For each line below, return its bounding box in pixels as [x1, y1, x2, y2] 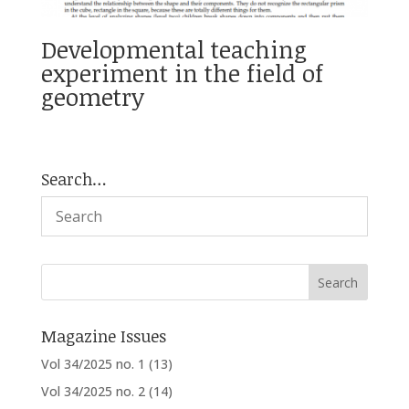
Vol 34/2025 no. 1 [40, 354, 145, 372]
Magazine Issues [40, 324, 166, 347]
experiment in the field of [40, 56, 323, 89]
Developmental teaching [40, 32, 307, 66]
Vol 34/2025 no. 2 [40, 382, 145, 400]
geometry [40, 79, 144, 113]
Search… [40, 167, 107, 190]
